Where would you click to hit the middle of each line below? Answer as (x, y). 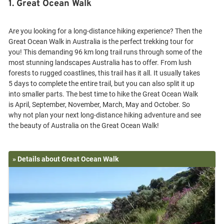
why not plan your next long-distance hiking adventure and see (105, 115)
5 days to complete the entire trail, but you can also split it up (101, 83)
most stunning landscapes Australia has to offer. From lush (100, 62)
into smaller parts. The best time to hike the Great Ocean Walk (103, 94)
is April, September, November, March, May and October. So (99, 104)
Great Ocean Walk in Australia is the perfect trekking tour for (101, 41)
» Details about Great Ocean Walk (65, 159)
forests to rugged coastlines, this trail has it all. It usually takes (104, 73)
